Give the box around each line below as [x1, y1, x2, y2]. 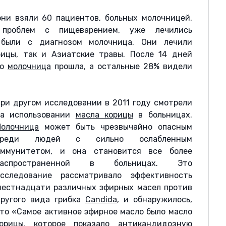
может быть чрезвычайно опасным [39, 122, 192, 132]
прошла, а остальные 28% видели [50, 62, 192, 72]
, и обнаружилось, [117, 195, 192, 205]
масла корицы [75, 110, 134, 120]
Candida [85, 195, 117, 205]
